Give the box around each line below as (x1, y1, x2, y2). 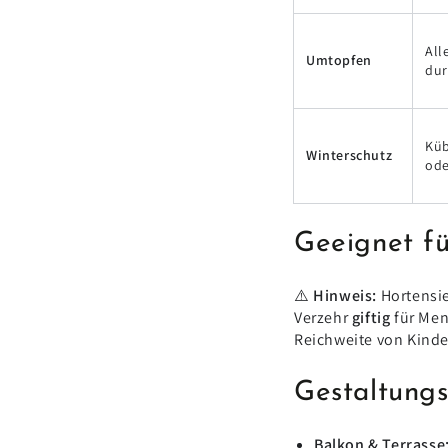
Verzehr (294, 307, 349, 329)
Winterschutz (306, 145, 393, 164)
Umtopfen (306, 50, 372, 69)
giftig (351, 307, 391, 329)
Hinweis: (313, 285, 378, 307)
